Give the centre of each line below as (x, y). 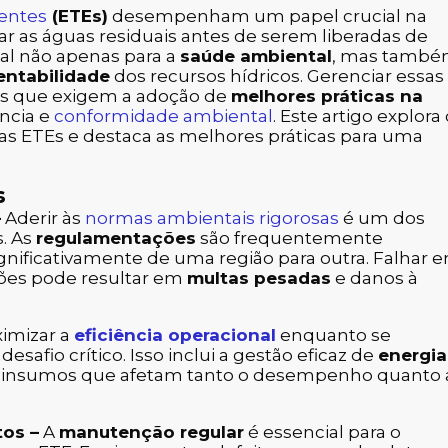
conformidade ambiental (163, 115)
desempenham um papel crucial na (267, 15)
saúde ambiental (256, 55)
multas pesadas (259, 277)
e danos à (374, 277)
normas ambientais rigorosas (212, 217)
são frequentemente (289, 237)
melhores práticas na (327, 95)
